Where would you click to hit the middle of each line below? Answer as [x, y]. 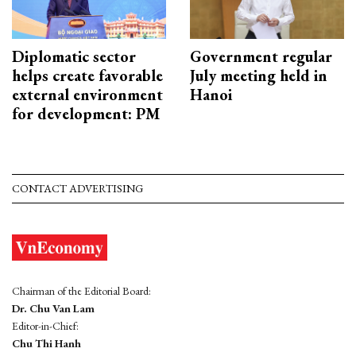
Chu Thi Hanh [46, 344]
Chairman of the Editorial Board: [81, 291]
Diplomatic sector [74, 57]
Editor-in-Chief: [45, 326]
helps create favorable [87, 76]
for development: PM [86, 114]
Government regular [261, 57]
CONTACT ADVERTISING [77, 189]
